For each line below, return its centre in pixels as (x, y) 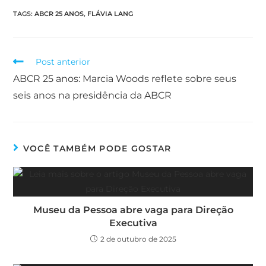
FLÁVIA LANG (110, 14)
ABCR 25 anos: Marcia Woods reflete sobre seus (125, 79)
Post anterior (63, 62)
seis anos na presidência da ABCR (94, 96)
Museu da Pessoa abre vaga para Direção (133, 210)
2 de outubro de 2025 (138, 239)
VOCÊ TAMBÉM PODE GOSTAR (97, 149)
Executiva (133, 223)
